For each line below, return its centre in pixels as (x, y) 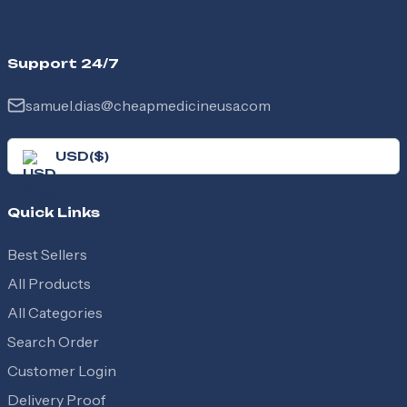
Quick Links (54, 212)
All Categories (55, 313)
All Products (49, 283)
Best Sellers (47, 254)
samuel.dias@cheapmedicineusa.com (148, 105)
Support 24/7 (63, 63)
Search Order (53, 342)
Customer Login (62, 371)
